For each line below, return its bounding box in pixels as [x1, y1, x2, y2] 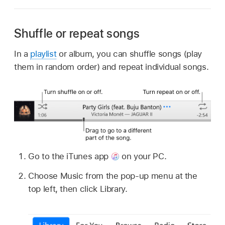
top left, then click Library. [28, 183, 128, 194]
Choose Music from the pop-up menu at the [28, 170, 197, 181]
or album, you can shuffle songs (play [56, 49, 202, 59]
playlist [30, 49, 57, 59]
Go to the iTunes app [28, 151, 111, 162]
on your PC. [119, 151, 167, 162]
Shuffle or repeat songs [14, 26, 140, 41]
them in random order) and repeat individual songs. [14, 62, 209, 72]
